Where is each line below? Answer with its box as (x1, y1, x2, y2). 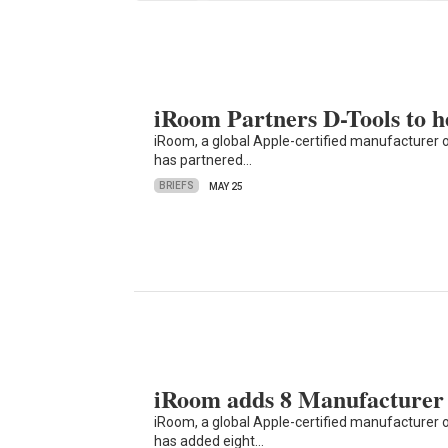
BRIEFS (159, 180, 195, 192)
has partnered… (154, 151, 253, 168)
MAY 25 (209, 180, 244, 192)
